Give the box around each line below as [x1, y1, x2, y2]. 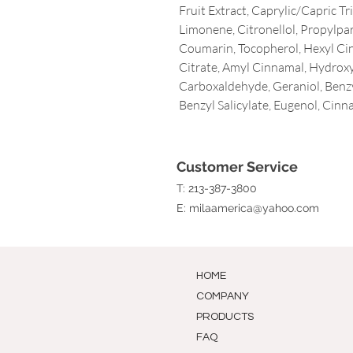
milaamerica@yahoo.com [189, 202, 319, 214]
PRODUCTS [196, 311, 254, 322]
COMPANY [196, 291, 249, 302]
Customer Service [176, 158, 298, 175]
